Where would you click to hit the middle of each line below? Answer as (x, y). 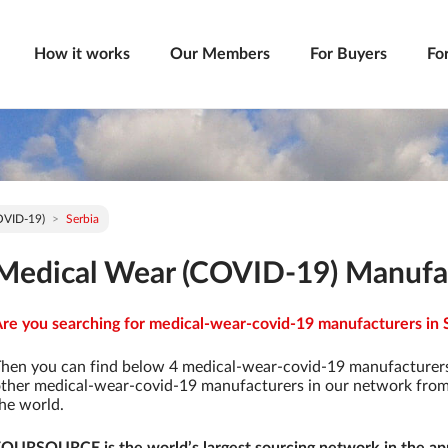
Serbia (82, 219)
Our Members (220, 54)
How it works (82, 54)
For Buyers (348, 54)
